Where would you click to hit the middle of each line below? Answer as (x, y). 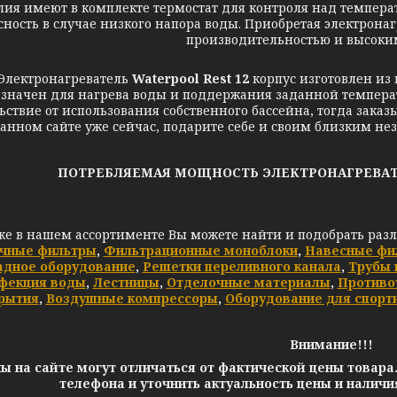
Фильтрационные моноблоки (200, 250)
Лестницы (126, 282)
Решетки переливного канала (241, 266)
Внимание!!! (331, 344)
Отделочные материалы (248, 282)
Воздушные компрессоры (132, 298)
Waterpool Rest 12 (190, 78)
